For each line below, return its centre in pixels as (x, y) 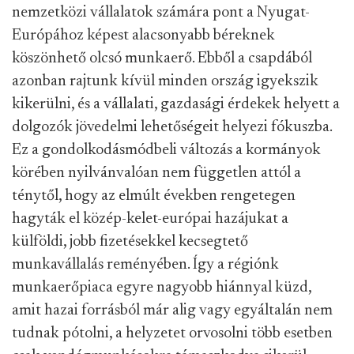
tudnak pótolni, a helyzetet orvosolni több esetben (172, 333)
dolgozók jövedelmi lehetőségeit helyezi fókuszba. (172, 127)
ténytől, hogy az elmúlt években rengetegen (154, 196)
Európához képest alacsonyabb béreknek (143, 36)
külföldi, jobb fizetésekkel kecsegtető (130, 242)
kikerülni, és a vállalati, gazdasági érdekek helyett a (176, 104)
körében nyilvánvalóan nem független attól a (156, 173)
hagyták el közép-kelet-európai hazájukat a (150, 219)
